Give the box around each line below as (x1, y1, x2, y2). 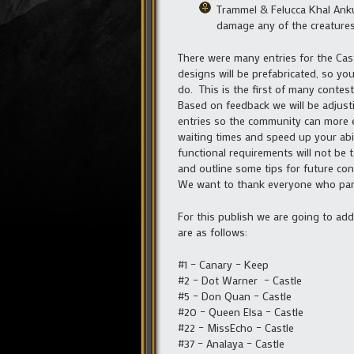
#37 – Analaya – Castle (178, 335, 284, 351)
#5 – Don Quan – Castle (178, 288, 292, 303)
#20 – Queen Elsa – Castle (178, 303, 303, 319)
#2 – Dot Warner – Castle (178, 272, 302, 288)
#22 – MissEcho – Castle (178, 319, 294, 335)
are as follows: (178, 224, 247, 239)
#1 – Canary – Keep (178, 256, 269, 272)
